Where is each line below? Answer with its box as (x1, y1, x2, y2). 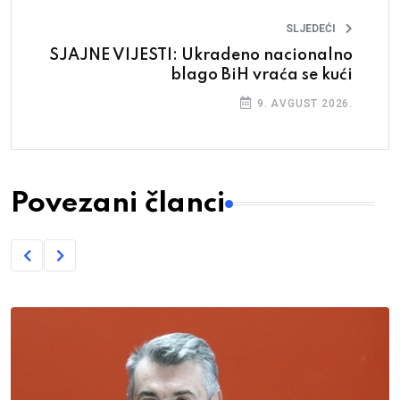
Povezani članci (11, 189, 225, 219)
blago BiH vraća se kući (171, 67, 353, 84)
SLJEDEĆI (286, 22, 336, 36)
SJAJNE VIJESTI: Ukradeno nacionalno (49, 47, 353, 64)
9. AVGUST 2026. (254, 97, 353, 111)
